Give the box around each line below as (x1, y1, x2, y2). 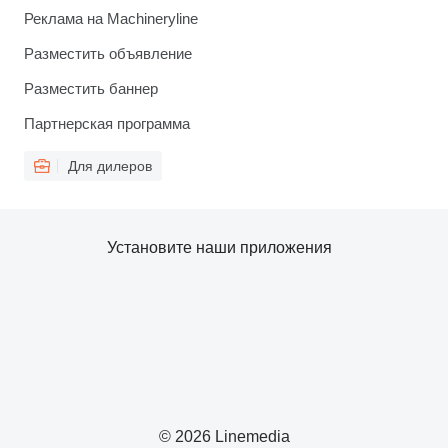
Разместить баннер (24, 80, 158, 97)
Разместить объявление (24, 45, 192, 62)
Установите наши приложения (106, 239, 332, 256)
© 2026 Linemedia (158, 428, 290, 445)
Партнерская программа (24, 115, 190, 132)
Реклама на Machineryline (24, 10, 198, 27)
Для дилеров (68, 158, 152, 174)
